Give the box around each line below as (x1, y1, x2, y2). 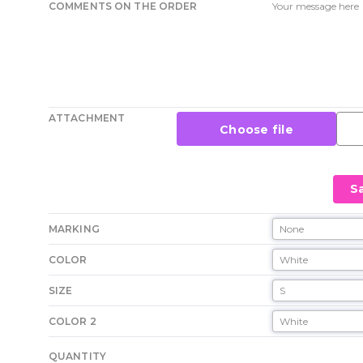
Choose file (219, 122, 294, 137)
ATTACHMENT (49, 112, 126, 124)
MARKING (49, 223, 100, 235)
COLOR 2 (49, 315, 96, 327)
